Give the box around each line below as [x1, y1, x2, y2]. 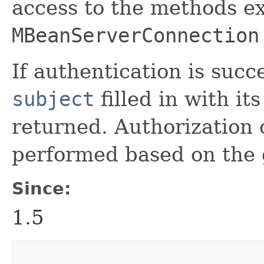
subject [12, 87, 94, 111]
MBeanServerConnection [12, 23, 259, 47]
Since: [12, 178, 71, 199]
